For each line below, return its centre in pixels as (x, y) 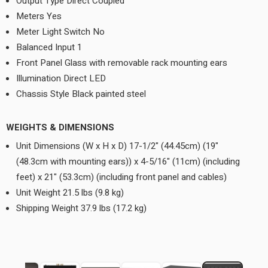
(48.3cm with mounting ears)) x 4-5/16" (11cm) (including (128, 162)
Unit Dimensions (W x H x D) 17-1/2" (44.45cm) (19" (117, 146)
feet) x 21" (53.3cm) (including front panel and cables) (121, 177)
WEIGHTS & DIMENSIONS (60, 127)
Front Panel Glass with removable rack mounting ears (122, 63)
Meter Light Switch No (60, 32)
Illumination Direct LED (61, 78)
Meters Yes (39, 16)
